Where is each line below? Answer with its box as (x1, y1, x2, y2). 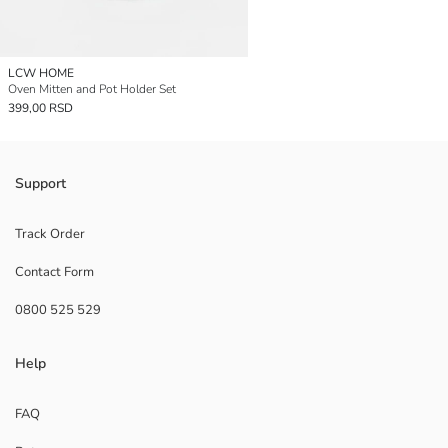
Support (15, 173, 66, 193)
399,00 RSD (8, 99, 73, 116)
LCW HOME (8, 64, 74, 81)
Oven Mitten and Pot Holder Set (8, 80, 176, 97)
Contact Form (15, 262, 94, 281)
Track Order (15, 224, 85, 243)
